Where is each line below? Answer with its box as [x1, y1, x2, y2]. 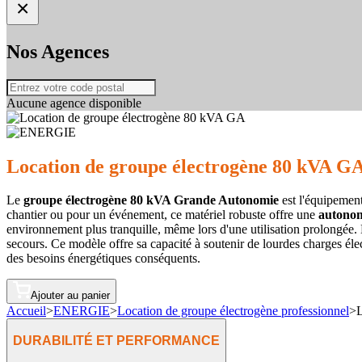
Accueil [6, 304, 46, 318]
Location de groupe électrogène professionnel [117, 304, 349, 318]
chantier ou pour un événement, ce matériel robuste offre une [6, 208, 318, 222]
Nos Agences [6, 40, 109, 62]
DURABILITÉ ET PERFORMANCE [13, 334, 220, 348]
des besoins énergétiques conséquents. [6, 251, 200, 266]
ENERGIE [53, 304, 110, 318]
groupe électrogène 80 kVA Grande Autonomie [23, 193, 279, 208]
